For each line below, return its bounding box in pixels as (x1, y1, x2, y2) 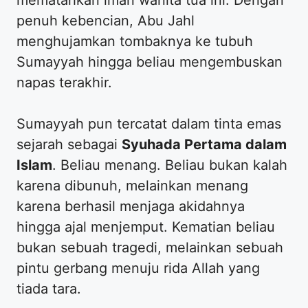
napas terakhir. (16, 74, 112, 91)
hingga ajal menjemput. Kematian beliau (16, 218, 275, 235)
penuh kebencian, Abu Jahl (16, 12, 195, 29)
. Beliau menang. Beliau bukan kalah (52, 156, 287, 173)
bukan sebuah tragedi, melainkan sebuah (16, 239, 283, 256)
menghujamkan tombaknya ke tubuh (16, 32, 253, 49)
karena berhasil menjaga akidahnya (16, 197, 245, 214)
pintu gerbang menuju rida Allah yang (16, 259, 260, 276)
